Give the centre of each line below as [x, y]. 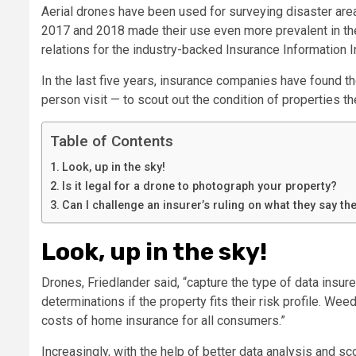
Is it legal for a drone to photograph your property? [199, 186]
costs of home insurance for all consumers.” [163, 320]
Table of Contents [112, 141]
